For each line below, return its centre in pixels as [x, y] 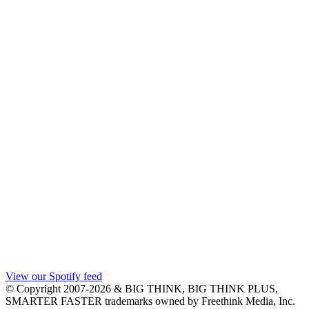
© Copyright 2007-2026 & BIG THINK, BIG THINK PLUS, [142, 289]
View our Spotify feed [54, 277]
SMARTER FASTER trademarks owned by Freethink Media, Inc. [150, 301]
